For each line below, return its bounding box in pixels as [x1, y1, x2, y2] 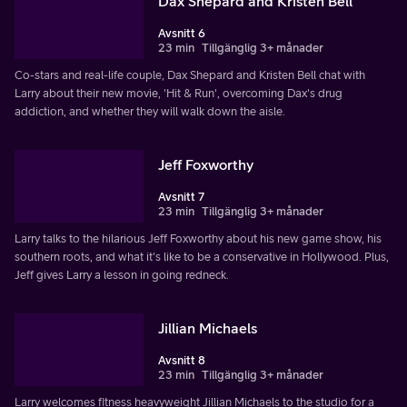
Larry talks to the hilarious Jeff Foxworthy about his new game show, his [15, 232, 382, 246]
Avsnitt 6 [158, 26, 205, 41]
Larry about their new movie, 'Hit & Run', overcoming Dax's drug [15, 86, 342, 101]
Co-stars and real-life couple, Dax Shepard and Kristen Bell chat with [15, 68, 365, 83]
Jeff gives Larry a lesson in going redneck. [15, 268, 229, 283]
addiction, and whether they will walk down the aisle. [15, 104, 285, 119]
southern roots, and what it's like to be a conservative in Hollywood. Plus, [15, 250, 389, 264]
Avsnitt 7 [158, 190, 204, 204]
